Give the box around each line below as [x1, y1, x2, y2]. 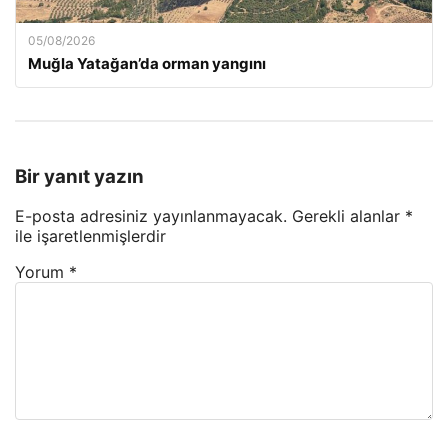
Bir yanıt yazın [15, 164, 144, 188]
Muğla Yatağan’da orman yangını [28, 54, 266, 73]
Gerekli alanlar [292, 206, 405, 227]
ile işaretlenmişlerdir [15, 226, 166, 247]
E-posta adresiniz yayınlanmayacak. [15, 206, 287, 227]
